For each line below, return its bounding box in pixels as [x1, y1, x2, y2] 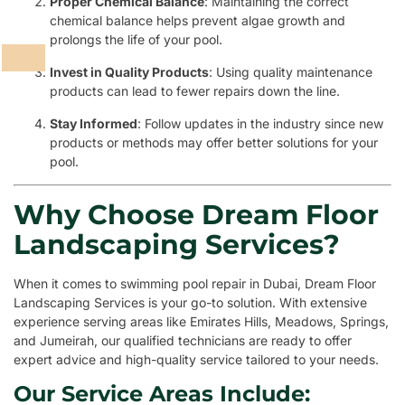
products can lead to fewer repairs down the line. [50, 83, 340, 99]
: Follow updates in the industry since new [137, 116, 383, 132]
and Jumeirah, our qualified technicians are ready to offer [14, 333, 352, 349]
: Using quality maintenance [209, 64, 372, 80]
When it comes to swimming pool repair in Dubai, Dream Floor [14, 276, 376, 292]
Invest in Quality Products [50, 64, 209, 80]
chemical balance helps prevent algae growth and [50, 13, 345, 29]
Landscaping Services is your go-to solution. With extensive [14, 295, 367, 311]
